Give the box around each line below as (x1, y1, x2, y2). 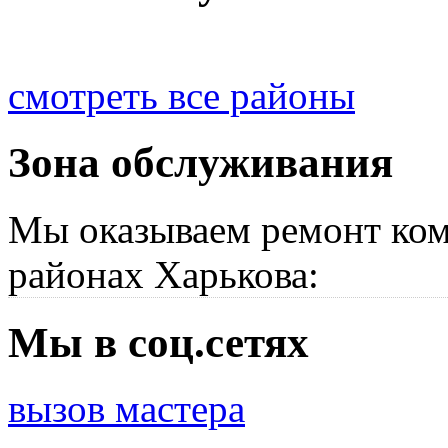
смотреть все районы (8, 73, 355, 117)
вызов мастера (8, 387, 245, 431)
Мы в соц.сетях (8, 318, 309, 366)
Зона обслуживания (8, 138, 393, 186)
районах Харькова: (8, 252, 319, 296)
